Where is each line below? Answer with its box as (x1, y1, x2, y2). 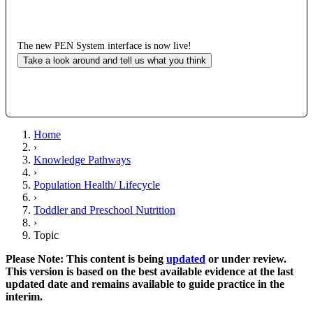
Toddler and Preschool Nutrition (34, 203, 175, 216)
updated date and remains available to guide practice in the (6, 277, 284, 290)
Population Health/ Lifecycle (34, 178, 160, 191)
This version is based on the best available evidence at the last (6, 265, 293, 277)
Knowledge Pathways (34, 153, 131, 166)
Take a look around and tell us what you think (23, 54, 206, 66)
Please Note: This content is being (6, 252, 166, 265)
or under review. (205, 252, 286, 265)
